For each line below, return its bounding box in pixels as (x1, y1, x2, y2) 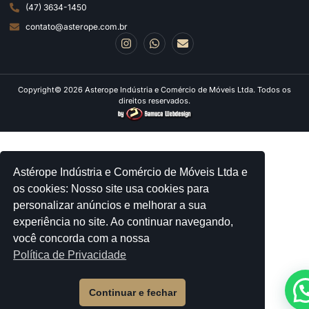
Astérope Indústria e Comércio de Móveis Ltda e (13, 166, 248, 178)
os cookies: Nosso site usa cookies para (13, 182, 210, 195)
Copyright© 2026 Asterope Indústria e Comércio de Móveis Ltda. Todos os (18, 84, 291, 94)
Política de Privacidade (13, 248, 127, 261)
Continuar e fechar (88, 287, 177, 299)
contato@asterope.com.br (25, 21, 128, 32)
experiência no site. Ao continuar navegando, (13, 215, 234, 228)
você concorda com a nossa (13, 232, 150, 244)
